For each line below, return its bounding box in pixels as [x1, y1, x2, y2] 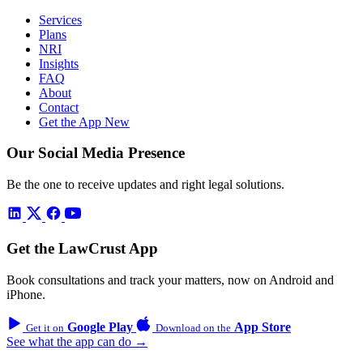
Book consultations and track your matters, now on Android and [6, 272, 334, 287]
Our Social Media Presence [6, 144, 185, 162]
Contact [39, 100, 79, 114]
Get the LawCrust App [6, 239, 158, 257]
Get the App [39, 114, 105, 129]
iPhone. [6, 287, 45, 301]
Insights [39, 56, 79, 70]
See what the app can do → [6, 334, 147, 348]
